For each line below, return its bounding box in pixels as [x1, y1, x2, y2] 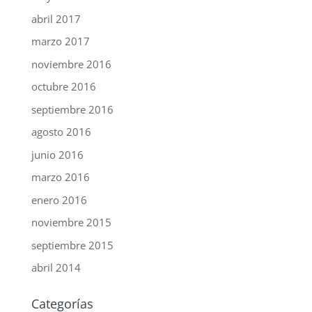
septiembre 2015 [31, 237, 114, 252]
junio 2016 [31, 147, 84, 162]
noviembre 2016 [31, 56, 111, 71]
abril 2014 [31, 260, 81, 275]
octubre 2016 [31, 79, 96, 94]
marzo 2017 [31, 34, 90, 49]
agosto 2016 [31, 125, 91, 139]
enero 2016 [31, 192, 87, 207]
